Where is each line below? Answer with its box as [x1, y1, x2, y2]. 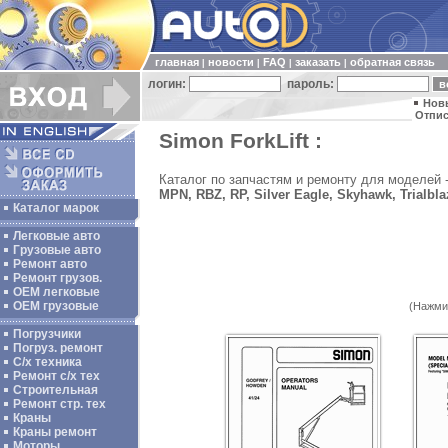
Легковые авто [13, 229, 100, 243]
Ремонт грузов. [13, 271, 102, 285]
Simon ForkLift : [159, 129, 323, 153]
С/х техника [13, 355, 82, 369]
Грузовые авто [13, 243, 101, 257]
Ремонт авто [13, 257, 87, 271]
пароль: [281, 77, 337, 91]
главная [155, 56, 199, 68]
